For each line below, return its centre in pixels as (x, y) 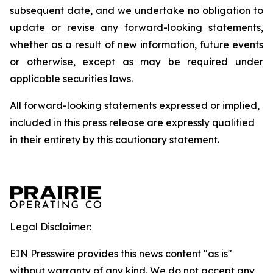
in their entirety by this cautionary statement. (115, 140)
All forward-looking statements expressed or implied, (135, 105)
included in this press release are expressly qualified (132, 122)
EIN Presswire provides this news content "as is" (121, 253)
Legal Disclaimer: (51, 227)
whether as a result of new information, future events (136, 44)
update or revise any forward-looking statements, (136, 27)
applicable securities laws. (71, 79)
